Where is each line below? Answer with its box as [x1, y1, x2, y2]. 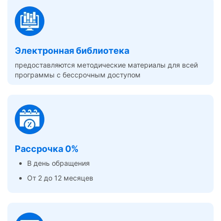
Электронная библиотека [15, 45, 129, 56]
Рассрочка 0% [15, 143, 78, 154]
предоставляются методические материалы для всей [15, 60, 198, 69]
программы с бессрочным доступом [15, 70, 141, 79]
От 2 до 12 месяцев [27, 173, 93, 182]
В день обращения [27, 158, 90, 167]
